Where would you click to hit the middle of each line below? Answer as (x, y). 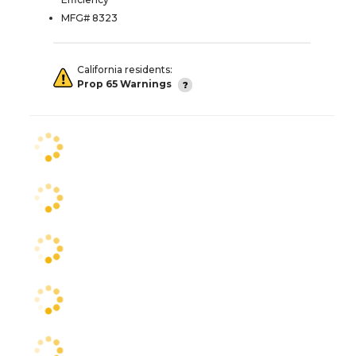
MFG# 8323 (89, 17)
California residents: (125, 69)
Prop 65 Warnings (124, 84)
